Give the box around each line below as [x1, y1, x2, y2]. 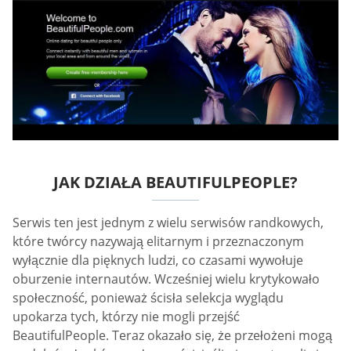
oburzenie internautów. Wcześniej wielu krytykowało [13, 270, 320, 288]
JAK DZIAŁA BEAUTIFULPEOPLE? [53, 172, 298, 194]
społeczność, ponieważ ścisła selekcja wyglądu [13, 289, 284, 307]
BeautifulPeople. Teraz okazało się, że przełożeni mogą [13, 327, 332, 345]
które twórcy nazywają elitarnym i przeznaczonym [13, 233, 304, 251]
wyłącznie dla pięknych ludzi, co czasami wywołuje [13, 251, 303, 270]
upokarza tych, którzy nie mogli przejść [13, 308, 240, 326]
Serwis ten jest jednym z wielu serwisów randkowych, [13, 214, 324, 232]
